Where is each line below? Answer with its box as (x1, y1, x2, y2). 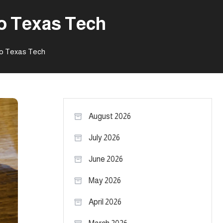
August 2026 (89, 112, 131, 120)
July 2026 (89, 133, 120, 142)
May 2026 (89, 176, 121, 185)
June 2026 (89, 155, 123, 163)
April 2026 (89, 198, 121, 206)
